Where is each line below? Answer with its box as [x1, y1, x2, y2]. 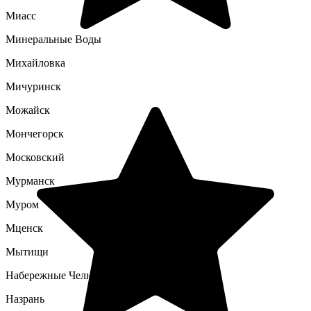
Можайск [6, 104, 50, 116]
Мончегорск [6, 128, 64, 140]
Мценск [6, 222, 43, 234]
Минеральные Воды [6, 33, 101, 45]
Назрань [6, 293, 44, 305]
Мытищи [6, 246, 49, 258]
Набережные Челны [6, 269, 100, 281]
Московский [6, 151, 65, 163]
